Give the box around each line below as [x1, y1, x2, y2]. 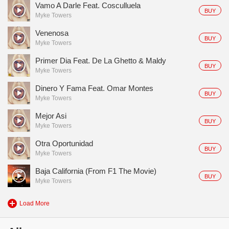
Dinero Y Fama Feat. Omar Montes [35, 84, 153, 93]
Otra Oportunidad [35, 139, 93, 148]
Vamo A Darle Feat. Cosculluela [35, 1, 141, 10]
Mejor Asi [35, 111, 66, 120]
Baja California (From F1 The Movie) [35, 167, 156, 175]
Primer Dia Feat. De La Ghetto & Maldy [35, 56, 166, 65]
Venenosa [35, 29, 68, 37]
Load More [19, 200, 50, 207]
